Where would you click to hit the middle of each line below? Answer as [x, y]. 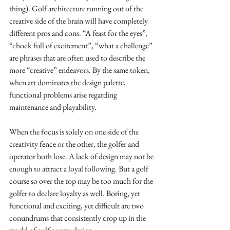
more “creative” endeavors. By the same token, [80, 70]
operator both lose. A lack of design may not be [82, 156]
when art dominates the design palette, [68, 82]
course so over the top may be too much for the [82, 181]
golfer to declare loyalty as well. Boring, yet [75, 193]
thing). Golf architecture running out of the [77, 8]
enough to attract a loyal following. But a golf [80, 169]
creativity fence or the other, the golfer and [75, 144]
